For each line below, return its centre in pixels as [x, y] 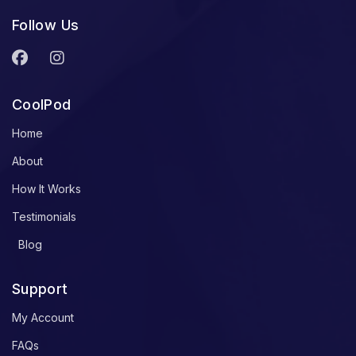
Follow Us [46, 25]
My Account [43, 317]
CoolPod [42, 104]
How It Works [46, 189]
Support [40, 289]
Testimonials [44, 217]
